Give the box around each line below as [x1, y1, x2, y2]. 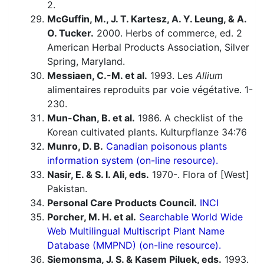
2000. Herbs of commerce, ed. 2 [94, 27, 242, 39]
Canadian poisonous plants [106, 140, 227, 153]
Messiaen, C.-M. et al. [47, 70, 147, 82]
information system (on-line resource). [47, 154, 218, 167]
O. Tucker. [47, 27, 94, 39]
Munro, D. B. [47, 140, 103, 153]
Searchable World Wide [139, 211, 243, 223]
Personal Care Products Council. [47, 197, 197, 209]
